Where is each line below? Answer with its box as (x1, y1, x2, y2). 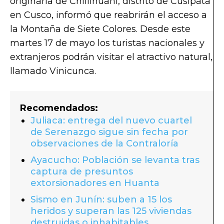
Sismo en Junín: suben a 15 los (30, 193, 172, 205)
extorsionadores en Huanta (30, 177, 159, 188)
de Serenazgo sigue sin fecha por (30, 126, 188, 137)
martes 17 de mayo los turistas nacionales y (10, 37, 204, 48)
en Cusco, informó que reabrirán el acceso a (10, 9, 207, 20)
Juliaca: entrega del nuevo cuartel (30, 114, 192, 126)
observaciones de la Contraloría (30, 137, 178, 149)
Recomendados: (20, 102, 98, 113)
